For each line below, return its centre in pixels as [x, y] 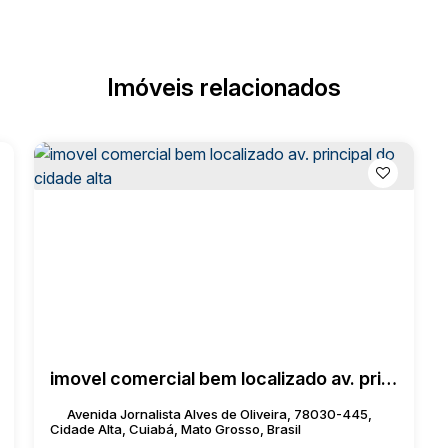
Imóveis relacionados [224, 87]
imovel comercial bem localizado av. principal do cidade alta [388, 378]
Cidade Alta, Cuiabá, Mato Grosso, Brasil [175, 429]
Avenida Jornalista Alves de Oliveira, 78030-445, [219, 414]
